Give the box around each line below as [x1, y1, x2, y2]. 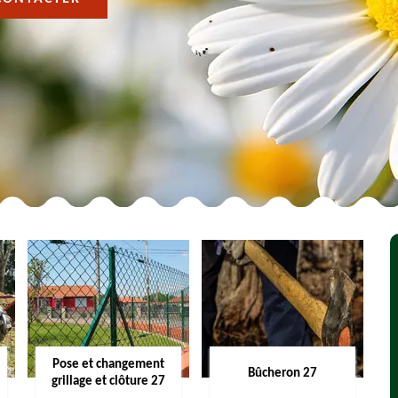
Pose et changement [52, 358, 164, 371]
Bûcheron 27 [247, 366, 317, 380]
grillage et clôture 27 [51, 375, 165, 388]
